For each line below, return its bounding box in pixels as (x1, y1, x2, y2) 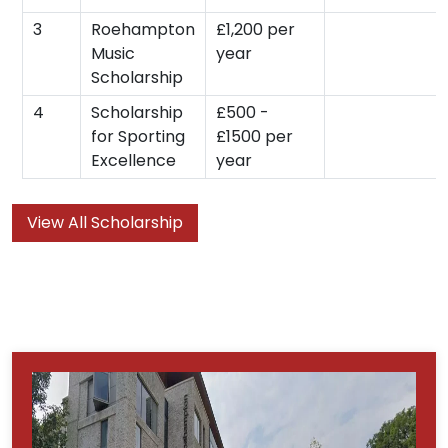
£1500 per (216, 124, 293, 148)
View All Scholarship (27, 210, 183, 234)
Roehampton (91, 17, 195, 41)
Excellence (91, 148, 176, 172)
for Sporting (91, 124, 185, 148)
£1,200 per (216, 17, 295, 41)
